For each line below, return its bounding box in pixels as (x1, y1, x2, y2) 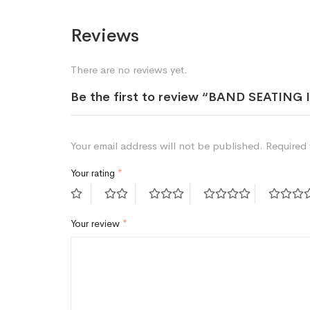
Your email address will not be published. (71, 139, 263, 152)
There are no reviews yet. (71, 63, 188, 76)
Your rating (71, 167, 118, 179)
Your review (71, 217, 122, 230)
